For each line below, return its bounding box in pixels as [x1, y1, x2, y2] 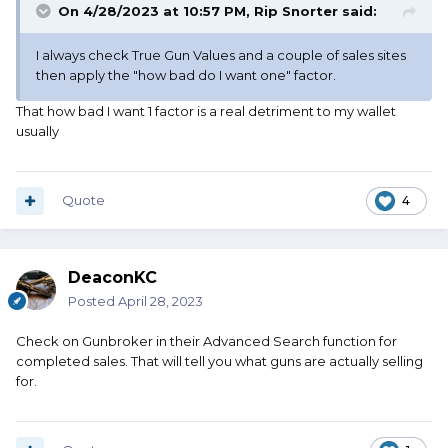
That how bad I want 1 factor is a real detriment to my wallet [16, 103, 396, 120]
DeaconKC [68, 268, 157, 288]
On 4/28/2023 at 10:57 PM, [58, 3, 254, 20]
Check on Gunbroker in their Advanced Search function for [16, 333, 397, 350]
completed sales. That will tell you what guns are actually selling [16, 353, 423, 370]
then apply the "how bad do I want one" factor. [36, 67, 336, 84]
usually [16, 123, 59, 140]
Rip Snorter [254, 3, 338, 20]
